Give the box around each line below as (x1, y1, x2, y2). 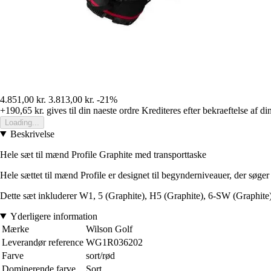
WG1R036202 (86, 237, 143, 247)
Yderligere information (10, 211, 97, 221)
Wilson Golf (86, 223, 132, 234)
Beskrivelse (10, 128, 54, 139)
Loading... (5, 117, 39, 127)
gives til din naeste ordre (44, 105, 139, 116)
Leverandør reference (2, 237, 83, 247)
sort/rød (86, 250, 115, 261)
